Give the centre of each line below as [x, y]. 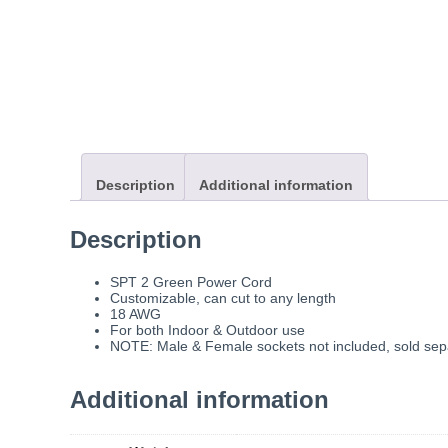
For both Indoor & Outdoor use [207, 330]
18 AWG [135, 314]
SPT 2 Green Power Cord [191, 282]
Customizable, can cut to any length [223, 298]
